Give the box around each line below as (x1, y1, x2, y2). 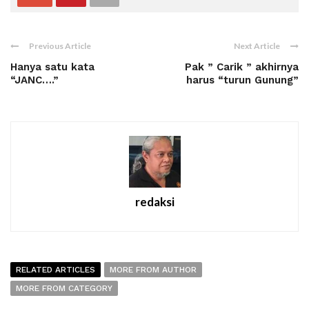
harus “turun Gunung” (186, 73, 299, 86)
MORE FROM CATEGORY (16, 283, 112, 293)
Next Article (234, 40, 280, 51)
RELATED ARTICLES (16, 264, 95, 275)
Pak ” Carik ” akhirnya (185, 60, 299, 73)
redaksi (134, 194, 175, 209)
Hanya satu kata (10, 60, 94, 73)
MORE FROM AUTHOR (110, 264, 197, 275)
